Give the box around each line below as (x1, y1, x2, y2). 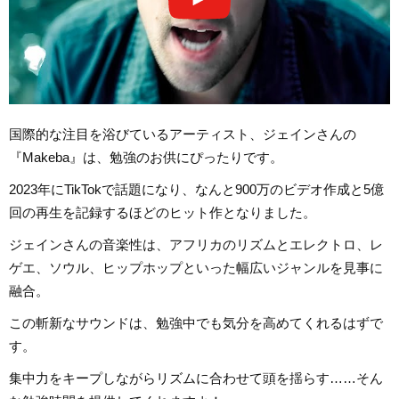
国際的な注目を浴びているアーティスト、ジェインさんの (9, 126, 356, 142)
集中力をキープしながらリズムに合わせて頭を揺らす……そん (9, 370, 383, 387)
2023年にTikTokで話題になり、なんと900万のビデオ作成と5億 (9, 182, 384, 198)
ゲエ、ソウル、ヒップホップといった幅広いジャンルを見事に (9, 260, 383, 276)
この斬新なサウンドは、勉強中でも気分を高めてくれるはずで (9, 315, 383, 331)
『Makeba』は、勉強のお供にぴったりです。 (9, 150, 283, 166)
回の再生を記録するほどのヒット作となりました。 (9, 205, 316, 221)
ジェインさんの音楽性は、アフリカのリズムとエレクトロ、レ (9, 237, 383, 253)
